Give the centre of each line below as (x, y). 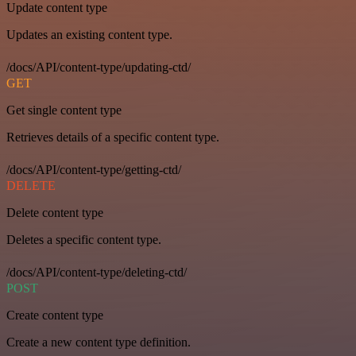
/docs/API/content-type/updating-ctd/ (99, 68)
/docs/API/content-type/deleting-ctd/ (97, 273)
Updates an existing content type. (89, 35)
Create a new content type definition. (99, 342)
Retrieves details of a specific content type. (113, 137)
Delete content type (55, 213)
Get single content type (64, 110)
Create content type (55, 315)
